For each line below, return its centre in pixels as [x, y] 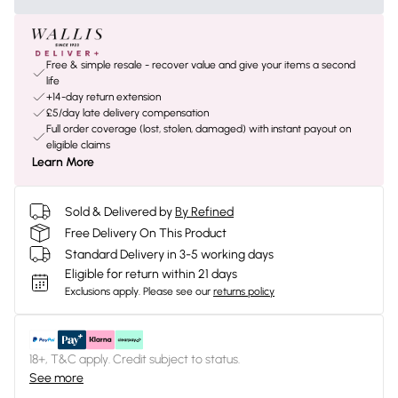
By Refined [204, 211]
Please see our [177, 291]
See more [56, 378]
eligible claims [78, 145]
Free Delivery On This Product [146, 233]
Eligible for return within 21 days [151, 274]
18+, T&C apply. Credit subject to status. [135, 359]
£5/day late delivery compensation [127, 113]
